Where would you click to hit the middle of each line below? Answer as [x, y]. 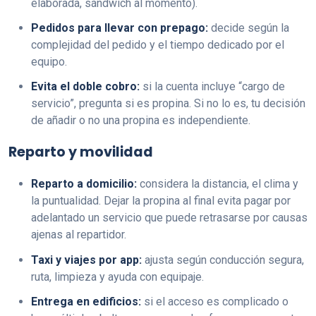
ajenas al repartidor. [79, 235]
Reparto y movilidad [81, 152]
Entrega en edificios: [86, 301]
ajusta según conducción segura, [223, 260]
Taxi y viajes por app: [86, 260]
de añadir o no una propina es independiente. [141, 121]
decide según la [249, 28]
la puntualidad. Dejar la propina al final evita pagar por [161, 201]
